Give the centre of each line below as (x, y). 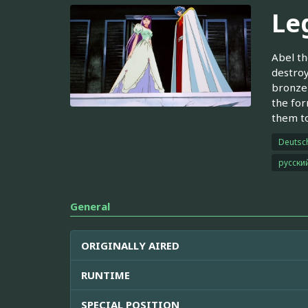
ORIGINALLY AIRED (130, 245)
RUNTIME (106, 275)
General (90, 206)
